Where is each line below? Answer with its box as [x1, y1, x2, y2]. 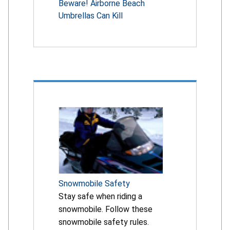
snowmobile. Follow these [59, 204, 152, 214]
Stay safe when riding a [59, 191, 142, 201]
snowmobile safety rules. [59, 217, 149, 227]
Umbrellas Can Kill [59, 10, 123, 21]
